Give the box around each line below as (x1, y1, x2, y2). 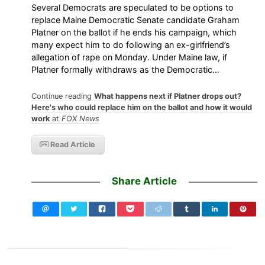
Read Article (49, 140, 96, 150)
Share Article (112, 175, 177, 188)
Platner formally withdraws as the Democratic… (31, 64, 220, 75)
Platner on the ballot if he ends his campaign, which (31, 27, 237, 37)
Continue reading (31, 92, 95, 101)
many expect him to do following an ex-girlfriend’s (31, 39, 231, 50)
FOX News (62, 114, 100, 124)
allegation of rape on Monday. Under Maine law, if (31, 51, 228, 62)
